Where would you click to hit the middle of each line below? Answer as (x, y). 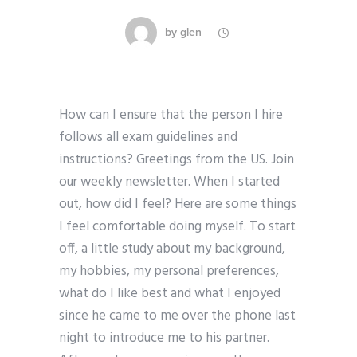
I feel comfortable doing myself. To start (177, 227)
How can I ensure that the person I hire (171, 116)
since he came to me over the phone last (177, 316)
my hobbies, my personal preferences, (169, 272)
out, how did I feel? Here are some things (178, 205)
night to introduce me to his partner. (164, 339)
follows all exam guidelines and (148, 138)
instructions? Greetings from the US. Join (177, 160)
